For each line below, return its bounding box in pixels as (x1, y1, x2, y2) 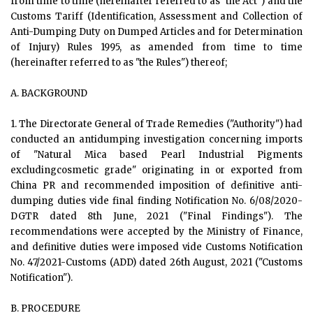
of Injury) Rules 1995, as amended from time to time (10, 41, 303, 53)
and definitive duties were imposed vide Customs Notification (10, 241, 303, 253)
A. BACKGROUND (10, 87, 87, 99)
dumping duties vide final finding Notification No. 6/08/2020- (10, 195, 303, 207)
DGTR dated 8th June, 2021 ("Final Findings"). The (10, 210, 303, 222)
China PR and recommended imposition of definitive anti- (10, 180, 303, 191)
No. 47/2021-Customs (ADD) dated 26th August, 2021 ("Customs (10, 256, 303, 268)
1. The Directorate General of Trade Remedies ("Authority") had (10, 118, 303, 130)
